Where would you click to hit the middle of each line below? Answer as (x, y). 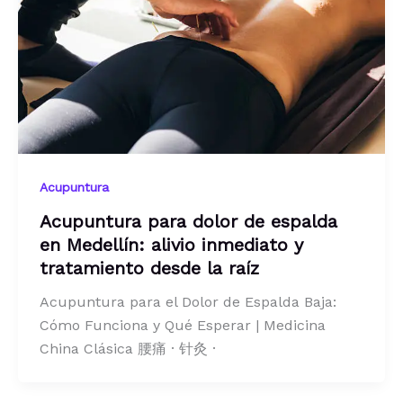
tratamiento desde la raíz (149, 269)
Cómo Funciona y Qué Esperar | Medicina (183, 326)
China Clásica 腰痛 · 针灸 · (128, 349)
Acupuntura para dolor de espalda (188, 222)
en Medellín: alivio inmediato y (171, 245)
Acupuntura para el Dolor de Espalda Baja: (188, 302)
